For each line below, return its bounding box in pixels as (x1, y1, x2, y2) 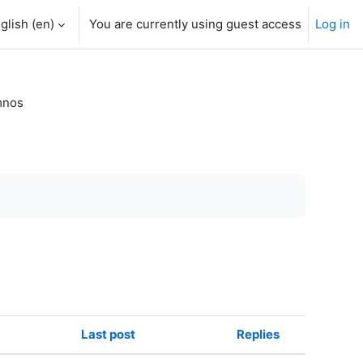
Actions (295, 343, 340, 359)
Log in (315, 16, 350, 32)
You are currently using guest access (89, 16, 301, 32)
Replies (237, 326, 280, 342)
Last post (81, 326, 135, 342)
